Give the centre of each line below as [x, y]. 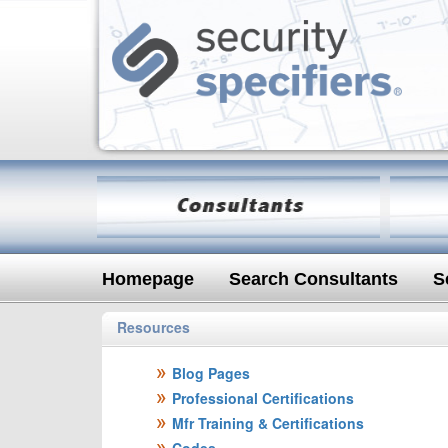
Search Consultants [313, 279]
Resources [153, 327]
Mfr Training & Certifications [268, 423]
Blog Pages [211, 373]
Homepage [148, 279]
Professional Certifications [263, 398]
